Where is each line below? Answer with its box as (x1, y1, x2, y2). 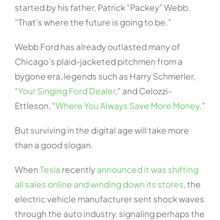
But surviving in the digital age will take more (14, 124, 189, 136)
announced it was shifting (96, 164, 198, 175)
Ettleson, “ (14, 100, 55, 111)
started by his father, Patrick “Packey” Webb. (14, 1, 191, 13)
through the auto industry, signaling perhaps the (14, 208, 205, 219)
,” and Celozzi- (115, 85, 172, 96)
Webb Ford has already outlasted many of (14, 41, 180, 52)
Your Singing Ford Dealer (18, 85, 115, 96)
